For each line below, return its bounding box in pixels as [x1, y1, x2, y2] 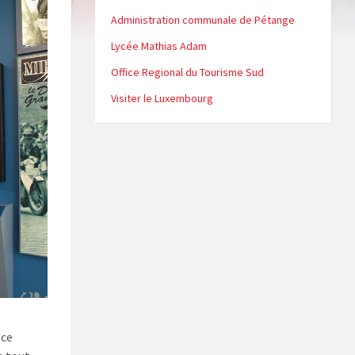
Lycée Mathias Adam [110, 39, 207, 54]
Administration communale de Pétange [110, 13, 295, 28]
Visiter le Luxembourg [110, 91, 213, 106]
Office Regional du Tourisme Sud [110, 65, 264, 80]
